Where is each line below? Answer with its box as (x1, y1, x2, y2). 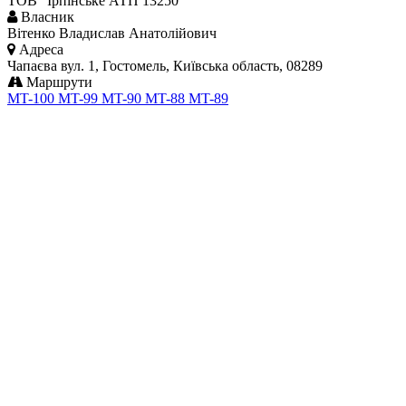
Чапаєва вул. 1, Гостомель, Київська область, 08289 (7, 58, 323, 74)
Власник (17, 9, 74, 25)
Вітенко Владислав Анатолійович (7, 25, 217, 42)
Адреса (15, 42, 63, 58)
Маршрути (23, 74, 92, 91)
